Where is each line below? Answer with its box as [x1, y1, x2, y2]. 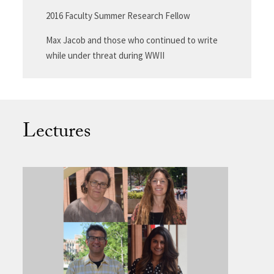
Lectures [23, 116, 91, 150]
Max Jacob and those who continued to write [45, 34, 218, 46]
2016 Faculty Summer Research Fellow [45, 9, 190, 21]
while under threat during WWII [45, 49, 165, 61]
